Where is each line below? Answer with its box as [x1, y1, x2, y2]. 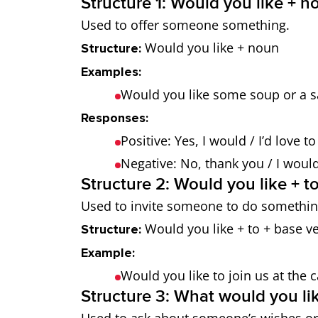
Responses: [81, 110, 148, 126]
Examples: [81, 64, 141, 79]
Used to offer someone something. [81, 16, 290, 33]
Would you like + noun [141, 39, 279, 56]
